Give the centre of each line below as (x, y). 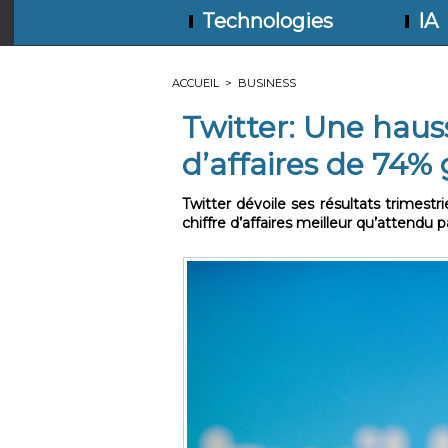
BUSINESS (267, 83)
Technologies (265, 21)
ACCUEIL (195, 83)
